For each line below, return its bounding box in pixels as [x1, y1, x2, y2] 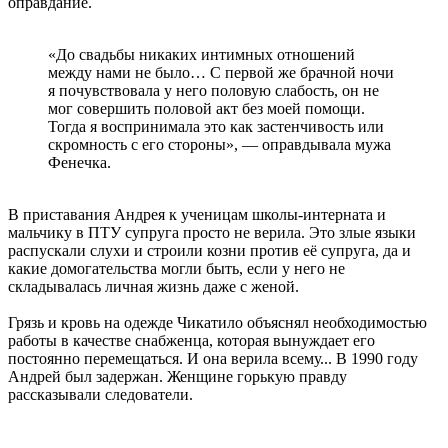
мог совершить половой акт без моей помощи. [48, 99, 365, 117]
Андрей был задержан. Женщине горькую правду [8, 367, 347, 385]
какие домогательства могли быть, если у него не [8, 259, 345, 277]
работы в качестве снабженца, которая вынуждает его [8, 331, 375, 349]
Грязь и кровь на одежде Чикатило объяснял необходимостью [8, 313, 427, 331]
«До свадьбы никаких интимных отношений [48, 45, 355, 63]
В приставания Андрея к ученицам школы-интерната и [8, 205, 386, 223]
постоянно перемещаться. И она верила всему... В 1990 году [8, 349, 418, 367]
